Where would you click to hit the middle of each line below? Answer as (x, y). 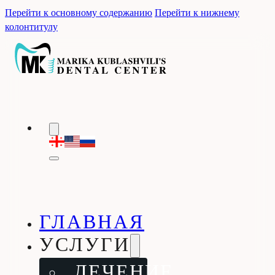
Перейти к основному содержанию (79, 12)
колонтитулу (31, 26)
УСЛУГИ (85, 246)
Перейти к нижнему (197, 12)
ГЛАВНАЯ (92, 223)
